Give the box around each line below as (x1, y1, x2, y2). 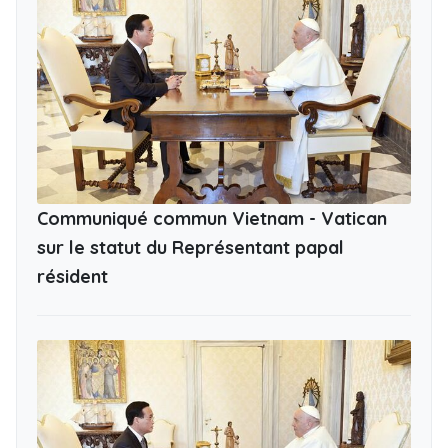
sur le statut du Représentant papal (37, 235, 344, 259)
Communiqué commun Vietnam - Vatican (37, 206, 387, 230)
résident (37, 264, 108, 288)
